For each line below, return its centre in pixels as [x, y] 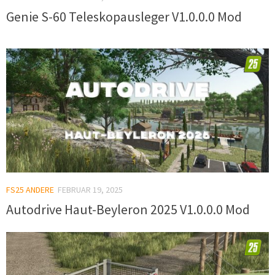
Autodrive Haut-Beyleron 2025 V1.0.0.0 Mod [128, 210]
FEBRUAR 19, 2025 [90, 189]
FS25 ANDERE [30, 189]
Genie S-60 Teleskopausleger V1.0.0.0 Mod [124, 17]
